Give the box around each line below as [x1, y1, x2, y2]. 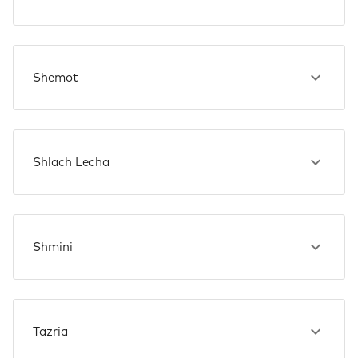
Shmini [33, 241, 73, 253]
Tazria [33, 325, 68, 338]
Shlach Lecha [33, 156, 109, 169]
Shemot [33, 71, 78, 84]
